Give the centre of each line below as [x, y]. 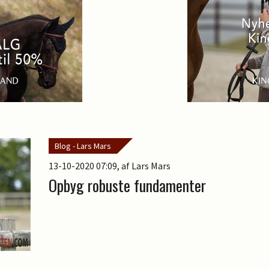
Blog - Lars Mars [83, 146]
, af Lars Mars [144, 166]
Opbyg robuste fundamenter [127, 186]
